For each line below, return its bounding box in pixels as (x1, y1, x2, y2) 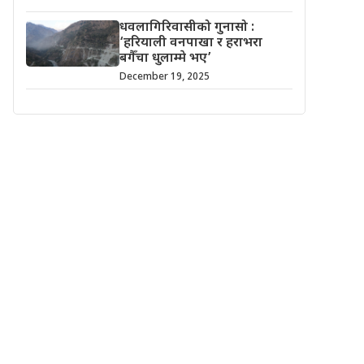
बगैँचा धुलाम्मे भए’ (119, 50, 211, 67)
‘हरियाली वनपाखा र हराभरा (119, 34, 262, 52)
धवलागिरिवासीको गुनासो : (119, 19, 254, 37)
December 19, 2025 (119, 70, 210, 84)
